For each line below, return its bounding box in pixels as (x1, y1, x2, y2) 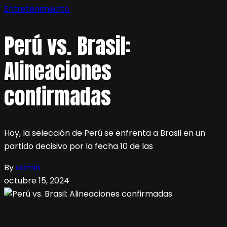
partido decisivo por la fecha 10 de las (4, 140, 153, 153)
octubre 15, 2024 (4, 175, 69, 187)
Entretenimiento (4, 3, 69, 15)
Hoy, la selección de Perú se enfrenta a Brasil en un (4, 127, 205, 139)
